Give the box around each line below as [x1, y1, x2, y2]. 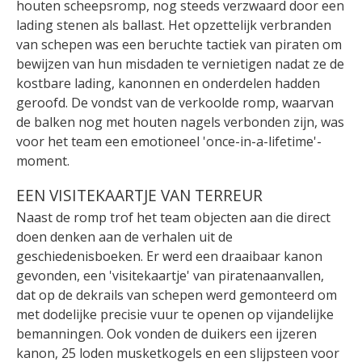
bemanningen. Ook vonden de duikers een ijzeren [16, 324, 317, 343]
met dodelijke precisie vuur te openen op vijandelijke [16, 305, 334, 323]
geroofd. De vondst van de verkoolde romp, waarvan [16, 94, 334, 112]
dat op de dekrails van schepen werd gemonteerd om [16, 285, 337, 304]
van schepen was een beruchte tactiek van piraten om [16, 36, 342, 53]
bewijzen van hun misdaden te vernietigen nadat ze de [16, 55, 344, 73]
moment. [16, 152, 69, 170]
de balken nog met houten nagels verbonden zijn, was [16, 113, 344, 131]
